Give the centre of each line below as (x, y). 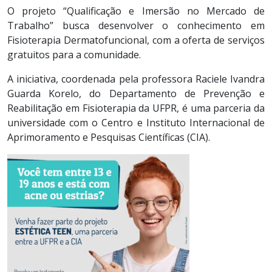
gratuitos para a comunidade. (74, 54)
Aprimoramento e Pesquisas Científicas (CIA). (109, 137)
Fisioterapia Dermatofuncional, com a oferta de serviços (136, 40)
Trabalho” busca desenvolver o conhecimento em (136, 25)
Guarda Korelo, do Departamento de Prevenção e (136, 93)
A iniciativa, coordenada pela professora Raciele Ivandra (136, 79)
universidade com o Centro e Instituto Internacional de (136, 122)
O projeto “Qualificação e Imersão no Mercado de (136, 11)
